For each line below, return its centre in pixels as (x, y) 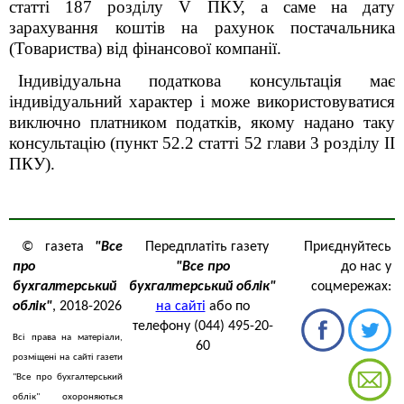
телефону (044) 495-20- (202, 326)
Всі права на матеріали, (68, 338)
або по (227, 307)
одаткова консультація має (277, 81)
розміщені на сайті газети (68, 358)
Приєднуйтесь (348, 247)
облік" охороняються (68, 397)
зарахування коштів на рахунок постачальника (202, 28)
